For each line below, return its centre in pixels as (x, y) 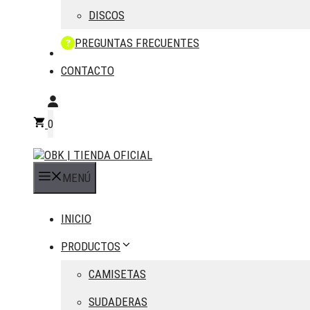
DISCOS (107, 15)
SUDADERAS (118, 302)
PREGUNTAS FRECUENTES (137, 43)
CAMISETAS (117, 274)
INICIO (76, 219)
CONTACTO (88, 71)
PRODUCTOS (91, 246)
